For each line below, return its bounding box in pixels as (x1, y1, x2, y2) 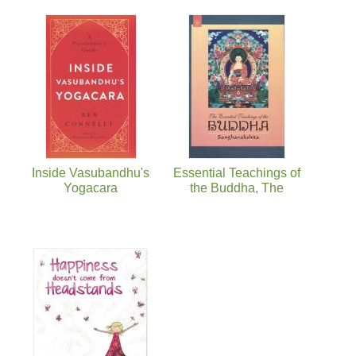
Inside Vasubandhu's (32, 166, 149, 180)
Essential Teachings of (173, 166, 300, 180)
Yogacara (64, 181, 118, 195)
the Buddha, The (190, 181, 284, 195)
